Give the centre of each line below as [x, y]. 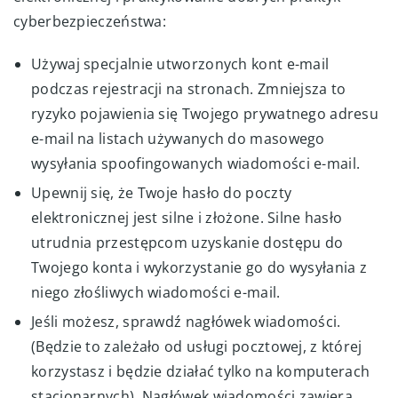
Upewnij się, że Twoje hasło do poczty [162, 192]
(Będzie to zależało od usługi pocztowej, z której [197, 346]
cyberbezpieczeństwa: [90, 21]
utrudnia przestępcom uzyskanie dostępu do [187, 242]
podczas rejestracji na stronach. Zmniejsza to [189, 88]
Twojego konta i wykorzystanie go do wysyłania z [199, 267]
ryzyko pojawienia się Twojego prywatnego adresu [205, 113]
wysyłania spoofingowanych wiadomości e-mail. [196, 163]
